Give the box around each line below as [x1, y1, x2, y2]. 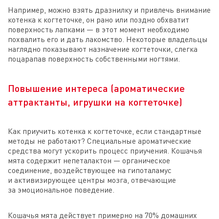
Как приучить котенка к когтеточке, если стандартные [8, 126, 201, 136]
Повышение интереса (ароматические [8, 82, 185, 94]
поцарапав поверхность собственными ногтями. [8, 54, 180, 64]
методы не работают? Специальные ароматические [8, 136, 191, 146]
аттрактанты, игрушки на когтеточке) [8, 96, 182, 108]
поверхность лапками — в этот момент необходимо [8, 24, 189, 35]
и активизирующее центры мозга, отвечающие [8, 175, 176, 185]
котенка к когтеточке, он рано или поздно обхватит [8, 15, 189, 25]
